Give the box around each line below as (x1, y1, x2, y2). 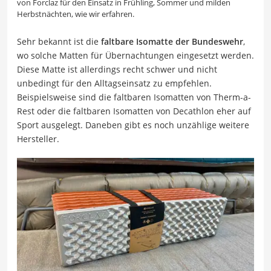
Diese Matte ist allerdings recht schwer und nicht (17, 64, 217, 76)
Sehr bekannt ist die (17, 36, 101, 48)
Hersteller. (17, 133, 59, 145)
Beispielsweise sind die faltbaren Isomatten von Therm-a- (17, 91, 251, 103)
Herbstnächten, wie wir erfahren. (17, 8, 134, 20)
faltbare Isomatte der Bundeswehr (101, 36, 243, 48)
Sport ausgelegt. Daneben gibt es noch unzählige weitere (17, 119, 249, 131)
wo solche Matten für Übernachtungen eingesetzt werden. (17, 50, 254, 62)
